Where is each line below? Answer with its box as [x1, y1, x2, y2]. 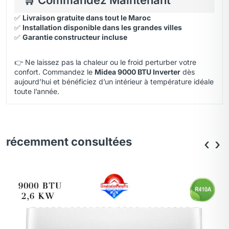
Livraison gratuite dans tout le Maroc [22, 13, 151, 22]
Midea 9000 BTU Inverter [95, 67, 180, 76]
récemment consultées [6, 135, 132, 148]
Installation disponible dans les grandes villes [22, 23, 182, 32]
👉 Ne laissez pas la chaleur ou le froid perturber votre [14, 58, 196, 66]
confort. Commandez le [14, 67, 95, 76]
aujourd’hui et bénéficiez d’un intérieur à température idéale [14, 77, 214, 86]
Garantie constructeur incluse [22, 33, 127, 41]
